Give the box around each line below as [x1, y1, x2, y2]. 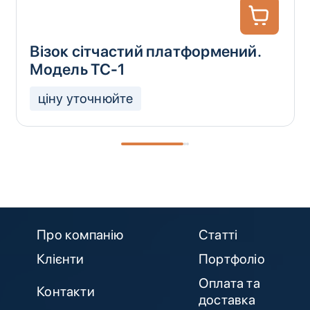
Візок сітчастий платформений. [30, 42, 261, 61]
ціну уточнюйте [37, 90, 134, 107]
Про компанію [37, 226, 124, 243]
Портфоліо [198, 250, 265, 267]
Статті [198, 226, 238, 243]
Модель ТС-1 [30, 60, 125, 79]
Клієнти [37, 250, 84, 267]
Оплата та [198, 275, 260, 292]
